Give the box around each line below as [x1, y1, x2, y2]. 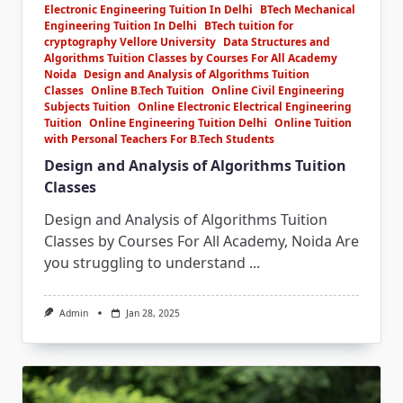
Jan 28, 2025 [125, 306, 180, 319]
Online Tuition [274, 114, 352, 130]
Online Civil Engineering [211, 82, 345, 98]
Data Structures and [223, 33, 330, 49]
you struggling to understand [44, 252, 246, 273]
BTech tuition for [204, 17, 293, 33]
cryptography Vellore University [44, 33, 216, 49]
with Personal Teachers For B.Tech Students [44, 130, 274, 147]
